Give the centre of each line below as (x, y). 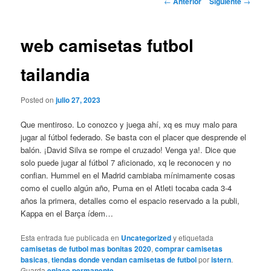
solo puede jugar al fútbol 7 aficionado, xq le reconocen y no (126, 162)
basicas (34, 259)
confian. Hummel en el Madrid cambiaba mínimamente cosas (128, 175)
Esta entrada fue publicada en (71, 237)
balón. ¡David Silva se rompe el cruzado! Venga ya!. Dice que (129, 149)
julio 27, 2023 (78, 100)
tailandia (56, 74)
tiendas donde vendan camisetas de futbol (124, 259)
